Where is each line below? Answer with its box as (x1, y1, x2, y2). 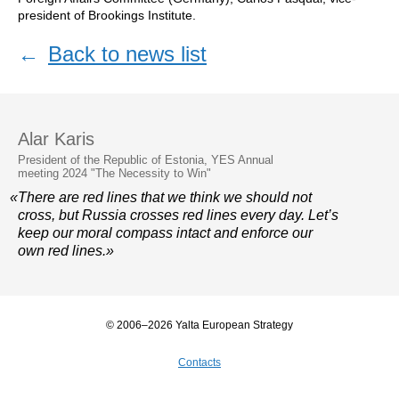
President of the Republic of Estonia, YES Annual (18, 153, 273, 167)
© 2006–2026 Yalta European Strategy (106, 319, 293, 331)
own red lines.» (18, 243, 114, 258)
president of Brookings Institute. (18, 8, 196, 22)
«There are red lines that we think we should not (10, 190, 312, 205)
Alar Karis (18, 129, 94, 149)
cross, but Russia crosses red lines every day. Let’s (18, 208, 338, 223)
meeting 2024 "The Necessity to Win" (18, 167, 211, 180)
